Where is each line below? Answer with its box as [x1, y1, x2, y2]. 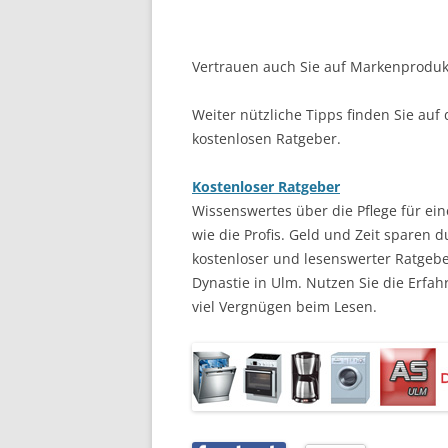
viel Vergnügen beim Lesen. [192, 297, 377, 317]
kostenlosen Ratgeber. [192, 129, 341, 149]
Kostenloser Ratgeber [192, 177, 340, 197]
